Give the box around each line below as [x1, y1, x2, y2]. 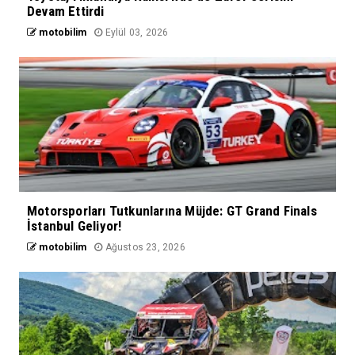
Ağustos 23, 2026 [102, 241, 185, 253]
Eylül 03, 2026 [102, 26, 169, 38]
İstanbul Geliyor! [27, 217, 122, 234]
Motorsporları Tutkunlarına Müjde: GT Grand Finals [27, 202, 317, 219]
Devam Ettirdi [27, 2, 105, 19]
